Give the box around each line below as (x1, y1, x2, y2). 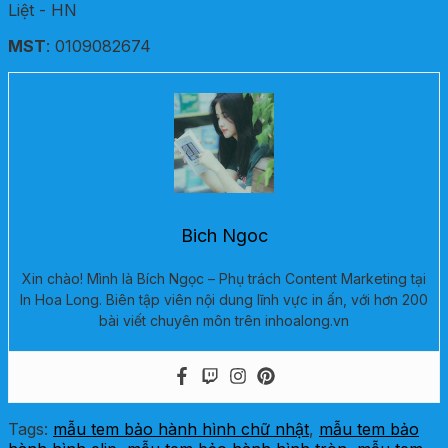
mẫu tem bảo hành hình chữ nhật (53, 418, 309, 439)
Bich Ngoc (180, 224, 268, 246)
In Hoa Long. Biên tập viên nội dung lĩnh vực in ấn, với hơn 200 (20, 290, 428, 308)
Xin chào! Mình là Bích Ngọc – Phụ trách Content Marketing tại (22, 269, 426, 287)
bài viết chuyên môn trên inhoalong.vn (99, 311, 349, 329)
